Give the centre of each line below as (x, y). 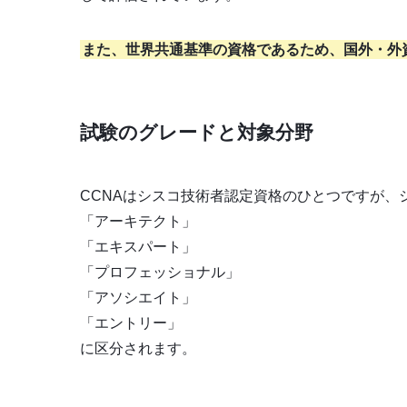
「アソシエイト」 (138, 297)
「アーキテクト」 (138, 221)
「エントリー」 (131, 323)
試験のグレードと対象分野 (197, 132)
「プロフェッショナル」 (160, 272)
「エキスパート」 (138, 246)
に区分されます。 (138, 348)
